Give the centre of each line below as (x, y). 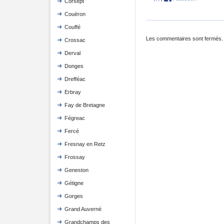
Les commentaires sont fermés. (184, 38)
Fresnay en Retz (85, 144)
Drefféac (75, 79)
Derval (72, 53)
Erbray (72, 92)
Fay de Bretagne (84, 105)
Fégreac (74, 118)
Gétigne (74, 183)
